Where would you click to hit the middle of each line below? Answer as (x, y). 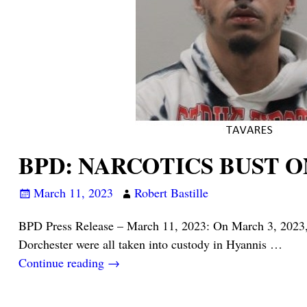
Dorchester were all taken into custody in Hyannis (144, 244)
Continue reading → (69, 262)
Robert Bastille (171, 193)
